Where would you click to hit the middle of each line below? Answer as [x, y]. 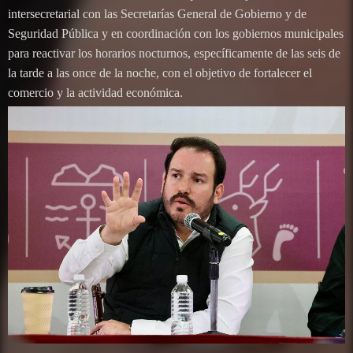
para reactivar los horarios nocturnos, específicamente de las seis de [174, 54]
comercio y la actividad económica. [95, 93]
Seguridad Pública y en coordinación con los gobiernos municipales [176, 34]
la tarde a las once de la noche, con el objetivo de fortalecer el [160, 73]
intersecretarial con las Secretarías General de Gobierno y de [157, 14]
